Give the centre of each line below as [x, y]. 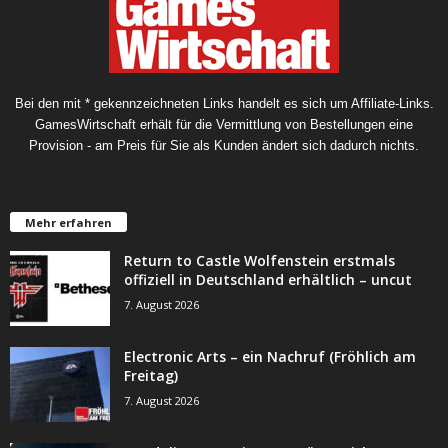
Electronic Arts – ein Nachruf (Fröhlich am [270, 356]
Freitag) [151, 375]
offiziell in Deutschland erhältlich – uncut [268, 279]
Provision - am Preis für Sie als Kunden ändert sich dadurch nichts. [224, 145]
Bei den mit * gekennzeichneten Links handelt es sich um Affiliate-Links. [224, 103]
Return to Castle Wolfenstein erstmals [259, 260]
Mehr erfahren [68, 222]
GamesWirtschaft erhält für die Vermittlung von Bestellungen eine [224, 124]
